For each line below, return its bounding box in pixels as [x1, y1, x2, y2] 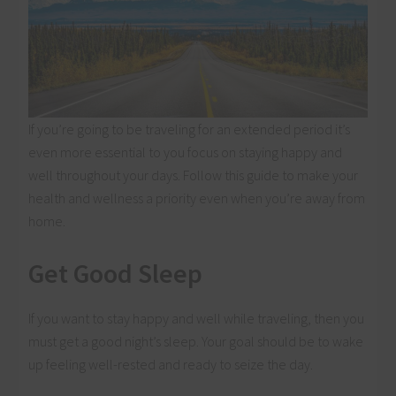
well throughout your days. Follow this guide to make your [28, 165, 359, 184]
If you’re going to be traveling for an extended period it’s [28, 119, 351, 138]
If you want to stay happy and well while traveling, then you [28, 308, 365, 327]
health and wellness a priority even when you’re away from [28, 188, 366, 207]
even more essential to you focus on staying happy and [28, 142, 343, 161]
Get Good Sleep [28, 255, 203, 290]
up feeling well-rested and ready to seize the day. [28, 354, 314, 373]
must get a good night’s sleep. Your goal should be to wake [28, 331, 364, 350]
